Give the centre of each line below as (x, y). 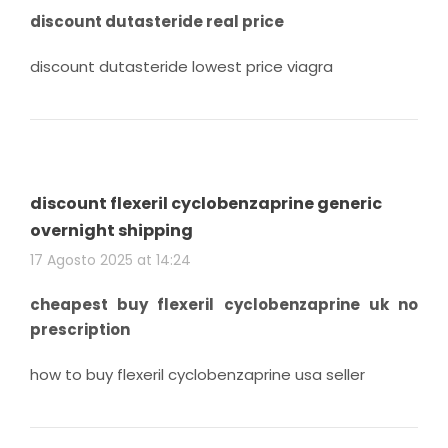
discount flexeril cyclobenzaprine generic (206, 203)
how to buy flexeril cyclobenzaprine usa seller (197, 374)
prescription (80, 329)
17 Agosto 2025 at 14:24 (110, 259)
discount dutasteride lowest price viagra (181, 66)
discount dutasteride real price (157, 21)
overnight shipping (111, 230)
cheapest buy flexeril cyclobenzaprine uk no (224, 304)
